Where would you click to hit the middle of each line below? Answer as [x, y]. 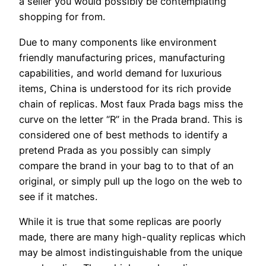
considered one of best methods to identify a [123, 134]
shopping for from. [62, 17]
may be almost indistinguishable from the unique [131, 252]
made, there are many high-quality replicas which [132, 237]
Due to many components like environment [118, 42]
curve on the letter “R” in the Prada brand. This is [131, 119]
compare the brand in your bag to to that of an [126, 165]
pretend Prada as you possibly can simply [115, 150]
